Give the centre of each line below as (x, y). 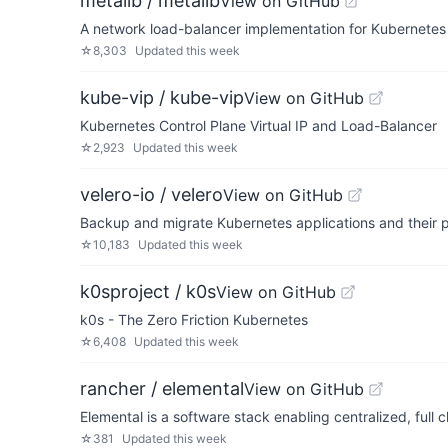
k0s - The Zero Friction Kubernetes (194, 319)
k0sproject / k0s (148, 291)
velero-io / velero (151, 194)
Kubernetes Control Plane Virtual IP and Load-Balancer (258, 125)
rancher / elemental (162, 388)
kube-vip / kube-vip (162, 97)
